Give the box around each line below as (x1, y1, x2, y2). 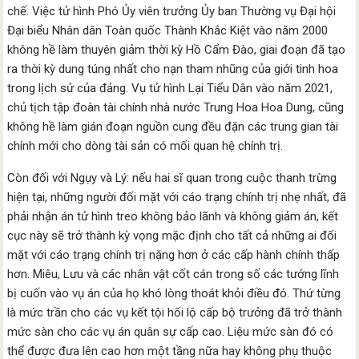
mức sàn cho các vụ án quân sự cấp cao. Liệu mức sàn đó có (7, 325, 334, 340)
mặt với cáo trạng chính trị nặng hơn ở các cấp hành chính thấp (7, 248, 341, 263)
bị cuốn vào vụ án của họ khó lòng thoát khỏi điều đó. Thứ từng (7, 286, 341, 301)
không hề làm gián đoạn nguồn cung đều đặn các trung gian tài (7, 119, 339, 135)
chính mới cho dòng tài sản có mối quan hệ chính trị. (7, 139, 284, 154)
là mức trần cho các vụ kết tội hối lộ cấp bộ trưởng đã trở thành (7, 305, 343, 321)
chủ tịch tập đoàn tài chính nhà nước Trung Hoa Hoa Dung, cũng (7, 100, 345, 115)
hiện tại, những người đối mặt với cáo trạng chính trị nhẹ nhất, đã (7, 190, 347, 205)
